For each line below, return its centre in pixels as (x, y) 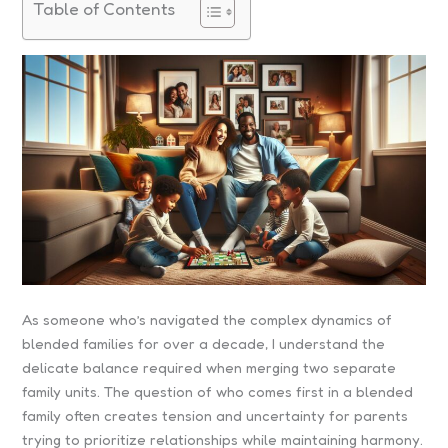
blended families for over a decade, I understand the (204, 344)
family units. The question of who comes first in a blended (218, 392)
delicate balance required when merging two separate (209, 368)
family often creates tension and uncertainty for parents (215, 416)
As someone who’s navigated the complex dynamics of (207, 320)
